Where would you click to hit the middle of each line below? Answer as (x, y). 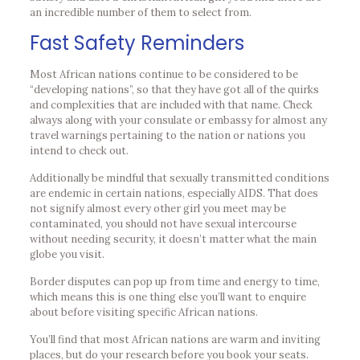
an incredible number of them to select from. (140, 12)
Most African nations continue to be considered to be (164, 74)
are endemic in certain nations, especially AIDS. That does (174, 193)
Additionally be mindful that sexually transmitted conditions (179, 178)
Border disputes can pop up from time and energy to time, (174, 282)
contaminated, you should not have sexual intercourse (163, 224)
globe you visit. (67, 254)
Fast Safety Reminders (137, 43)
